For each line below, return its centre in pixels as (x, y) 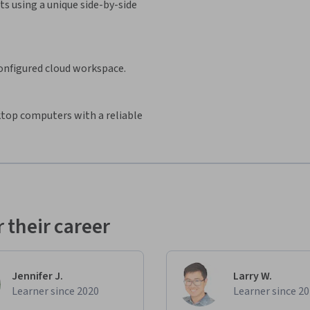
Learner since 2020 (55, 291)
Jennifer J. (37, 276)
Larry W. (253, 276)
